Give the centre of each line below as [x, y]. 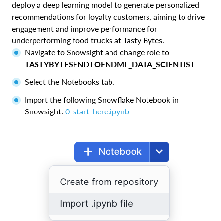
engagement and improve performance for [85, 29]
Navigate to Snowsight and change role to [97, 52]
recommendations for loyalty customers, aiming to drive [108, 17]
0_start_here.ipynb [97, 111]
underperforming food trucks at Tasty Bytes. [88, 40]
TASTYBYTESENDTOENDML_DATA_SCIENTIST [110, 64]
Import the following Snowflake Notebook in [102, 100]
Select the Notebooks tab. [70, 82]
